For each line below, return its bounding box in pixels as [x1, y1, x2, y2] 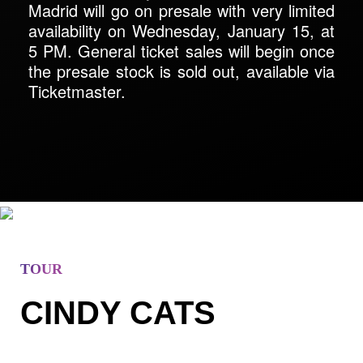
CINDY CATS [20, 294, 216, 331]
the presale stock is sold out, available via [28, 58, 335, 83]
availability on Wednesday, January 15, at [28, 18, 335, 42]
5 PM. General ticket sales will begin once [28, 38, 335, 62]
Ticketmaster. [28, 79, 126, 103]
